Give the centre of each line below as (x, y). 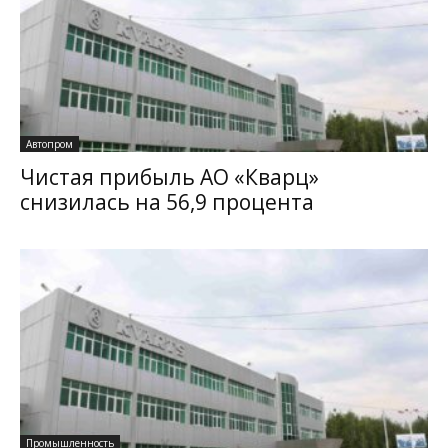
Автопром (49, 144)
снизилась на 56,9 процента (167, 202)
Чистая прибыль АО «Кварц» (169, 177)
